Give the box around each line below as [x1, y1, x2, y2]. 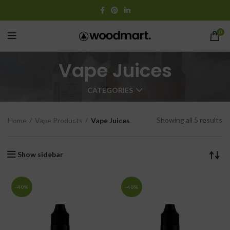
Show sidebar [17, 150, 63, 159]
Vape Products [35, 116, 83, 125]
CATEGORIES [87, 86, 133, 95]
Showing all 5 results [157, 116, 222, 125]
